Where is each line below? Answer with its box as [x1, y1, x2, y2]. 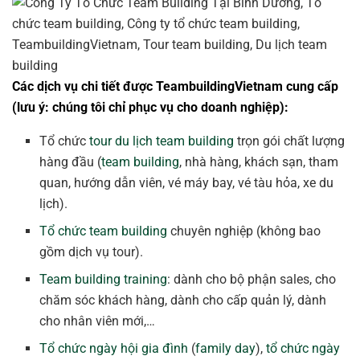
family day [195, 341, 256, 357]
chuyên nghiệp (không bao [167, 223, 321, 239]
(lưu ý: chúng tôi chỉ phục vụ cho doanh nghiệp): [12, 100, 288, 116]
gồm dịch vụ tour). [39, 244, 144, 260]
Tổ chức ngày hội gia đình [39, 341, 189, 357]
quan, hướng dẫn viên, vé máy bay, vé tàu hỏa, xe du [39, 175, 334, 191]
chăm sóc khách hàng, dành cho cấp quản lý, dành [39, 292, 327, 309]
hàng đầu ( [39, 154, 102, 170]
